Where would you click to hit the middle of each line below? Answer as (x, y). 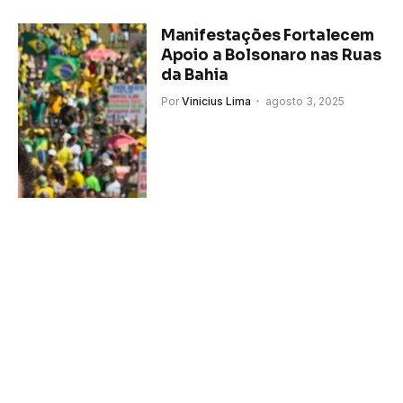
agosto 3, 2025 (304, 101)
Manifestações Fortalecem (267, 35)
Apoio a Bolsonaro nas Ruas (271, 55)
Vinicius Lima (216, 101)
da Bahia (194, 75)
